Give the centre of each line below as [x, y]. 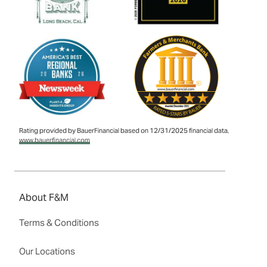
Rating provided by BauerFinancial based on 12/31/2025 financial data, [124, 131]
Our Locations [47, 252]
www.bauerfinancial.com [55, 140]
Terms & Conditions [59, 223]
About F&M [44, 198]
